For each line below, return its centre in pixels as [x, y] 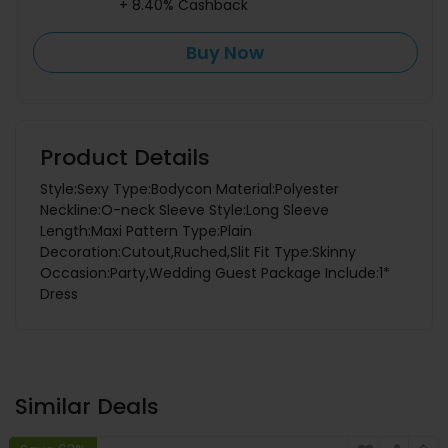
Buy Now [225, 52]
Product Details [125, 158]
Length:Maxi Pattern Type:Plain [146, 231]
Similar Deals [87, 407]
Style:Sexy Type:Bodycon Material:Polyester [189, 189]
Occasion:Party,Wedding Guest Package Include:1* [215, 273]
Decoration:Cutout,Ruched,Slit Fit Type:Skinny [198, 252]
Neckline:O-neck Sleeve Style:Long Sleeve [184, 210]
